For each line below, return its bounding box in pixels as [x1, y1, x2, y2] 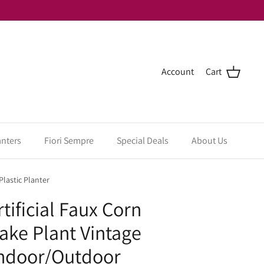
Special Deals [116, 134, 169, 147]
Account [161, 65, 194, 78]
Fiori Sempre [44, 134, 94, 147]
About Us [191, 134, 227, 147]
